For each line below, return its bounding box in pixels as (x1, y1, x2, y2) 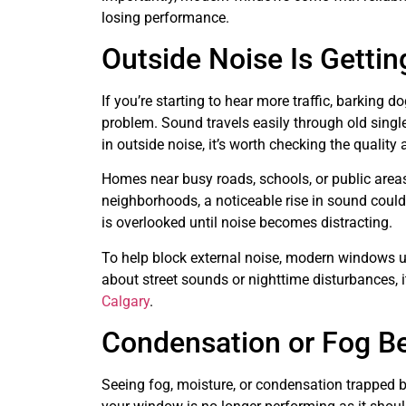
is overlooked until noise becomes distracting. (101, 214, 392, 232)
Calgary (101, 292, 150, 310)
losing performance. (101, 8, 229, 26)
